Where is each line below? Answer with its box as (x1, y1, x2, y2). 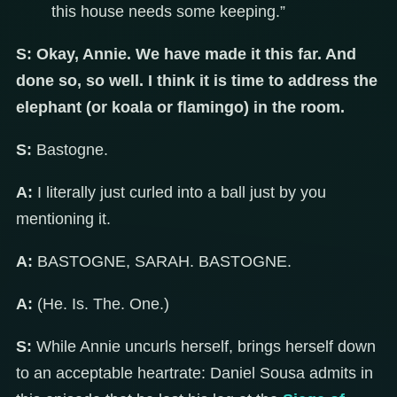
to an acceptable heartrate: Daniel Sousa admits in (16, 364, 373, 383)
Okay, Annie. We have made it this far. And (36, 45, 356, 64)
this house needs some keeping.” (51, 3, 285, 21)
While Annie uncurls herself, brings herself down (32, 338, 376, 356)
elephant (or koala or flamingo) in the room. (16, 98, 345, 117)
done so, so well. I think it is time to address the (16, 72, 378, 90)
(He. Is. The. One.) (33, 295, 169, 314)
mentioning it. (16, 210, 111, 229)
